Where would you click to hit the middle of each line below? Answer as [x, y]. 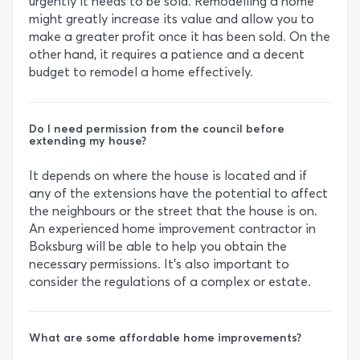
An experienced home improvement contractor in [172, 228]
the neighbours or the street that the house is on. [173, 211]
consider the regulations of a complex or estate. [170, 281]
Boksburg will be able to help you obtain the [158, 246]
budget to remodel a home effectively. [141, 72]
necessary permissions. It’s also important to [159, 264]
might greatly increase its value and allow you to [172, 19]
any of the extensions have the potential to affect [178, 193]
